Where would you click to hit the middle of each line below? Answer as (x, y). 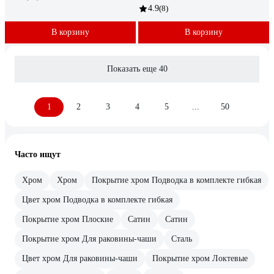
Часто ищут (38, 154)
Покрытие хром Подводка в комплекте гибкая (176, 180)
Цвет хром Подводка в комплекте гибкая (97, 199)
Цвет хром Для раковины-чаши (80, 258)
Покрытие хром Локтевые (200, 258)
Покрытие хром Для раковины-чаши (89, 239)
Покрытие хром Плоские (68, 219)
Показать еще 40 (137, 68)
